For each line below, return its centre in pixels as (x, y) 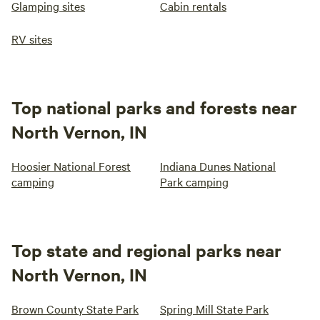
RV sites (32, 39)
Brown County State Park (75, 309)
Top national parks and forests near (154, 107)
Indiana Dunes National (218, 166)
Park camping (194, 182)
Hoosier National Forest (71, 166)
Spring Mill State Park (214, 309)
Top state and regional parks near (146, 250)
